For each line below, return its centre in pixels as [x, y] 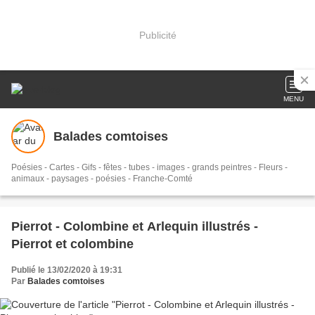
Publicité [157, 35]
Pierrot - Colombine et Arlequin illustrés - [135, 226]
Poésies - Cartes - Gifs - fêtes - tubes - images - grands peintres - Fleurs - [149, 167]
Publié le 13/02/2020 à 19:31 [67, 270]
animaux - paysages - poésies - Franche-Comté [102, 179]
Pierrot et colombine [72, 244]
